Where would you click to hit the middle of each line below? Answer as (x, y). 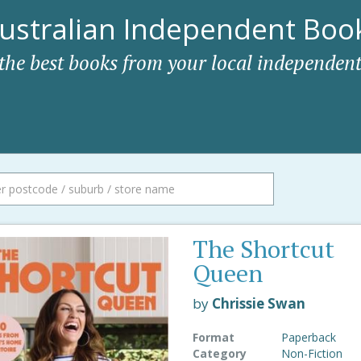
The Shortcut (263, 249)
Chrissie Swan (258, 303)
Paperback (308, 337)
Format (213, 337)
